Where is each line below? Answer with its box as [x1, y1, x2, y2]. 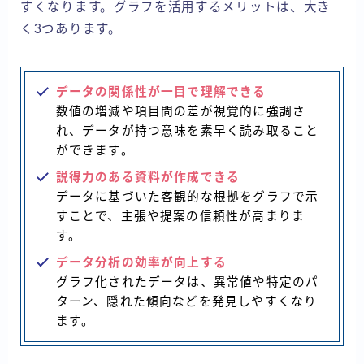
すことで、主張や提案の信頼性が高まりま [55, 209, 305, 223]
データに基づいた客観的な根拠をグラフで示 [55, 189, 319, 203]
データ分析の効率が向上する [55, 255, 227, 269]
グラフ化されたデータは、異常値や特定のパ [55, 275, 319, 288]
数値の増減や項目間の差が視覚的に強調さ [55, 104, 306, 118]
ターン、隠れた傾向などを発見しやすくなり [55, 294, 318, 308]
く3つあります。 [20, 21, 122, 36]
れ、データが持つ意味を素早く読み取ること [55, 123, 319, 137]
